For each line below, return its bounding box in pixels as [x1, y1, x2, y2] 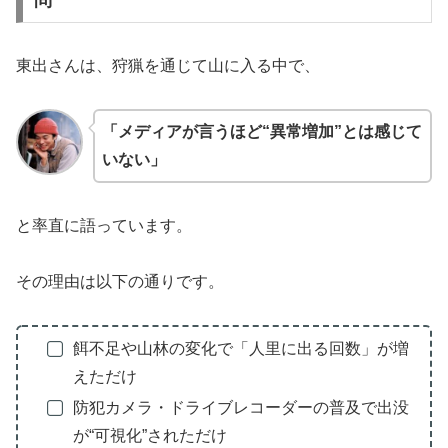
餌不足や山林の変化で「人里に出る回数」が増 [72, 339, 409, 357]
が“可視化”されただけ [72, 426, 227, 444]
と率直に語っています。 [16, 216, 192, 234]
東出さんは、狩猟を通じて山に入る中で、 [16, 57, 320, 75]
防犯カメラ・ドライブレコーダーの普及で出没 [72, 398, 409, 416]
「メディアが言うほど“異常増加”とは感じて [101, 122, 422, 140]
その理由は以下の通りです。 [16, 273, 224, 291]
